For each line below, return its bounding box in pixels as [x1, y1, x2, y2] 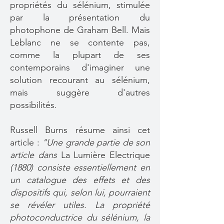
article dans [10, 149, 61, 160]
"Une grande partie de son [42, 137, 150, 148]
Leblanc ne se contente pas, [10, 37, 150, 48]
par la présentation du [10, 12, 150, 23]
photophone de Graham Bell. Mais [10, 24, 150, 35]
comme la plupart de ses [10, 49, 150, 60]
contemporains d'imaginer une [10, 62, 150, 73]
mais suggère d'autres [10, 87, 150, 98]
